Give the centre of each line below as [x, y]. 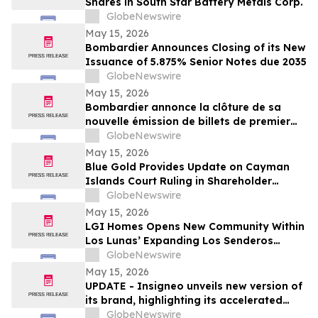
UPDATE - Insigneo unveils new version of [194, 286]
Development [120, 255]
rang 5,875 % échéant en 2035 [163, 136]
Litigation [110, 196]
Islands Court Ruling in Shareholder [179, 181]
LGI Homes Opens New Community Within [195, 227]
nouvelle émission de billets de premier [188, 122]
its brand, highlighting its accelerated [184, 301]
